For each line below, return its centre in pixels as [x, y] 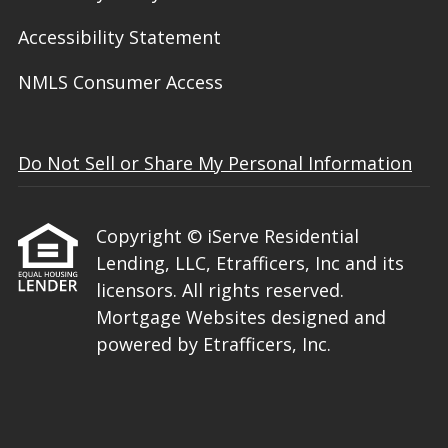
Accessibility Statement [119, 37]
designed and [328, 317]
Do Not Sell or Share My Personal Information [215, 163]
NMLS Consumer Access [120, 82]
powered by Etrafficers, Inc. [213, 344]
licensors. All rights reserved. [220, 290]
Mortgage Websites [183, 317]
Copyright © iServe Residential [227, 236]
